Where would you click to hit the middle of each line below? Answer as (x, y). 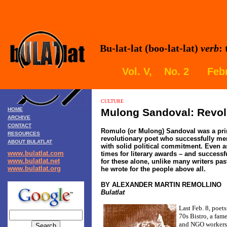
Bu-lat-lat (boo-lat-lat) (149, 48)
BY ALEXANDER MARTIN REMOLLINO (161, 185)
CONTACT (20, 125)
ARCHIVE (19, 117)
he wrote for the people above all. (153, 169)
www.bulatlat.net (34, 161)
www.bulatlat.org (34, 168)
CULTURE (112, 101)
